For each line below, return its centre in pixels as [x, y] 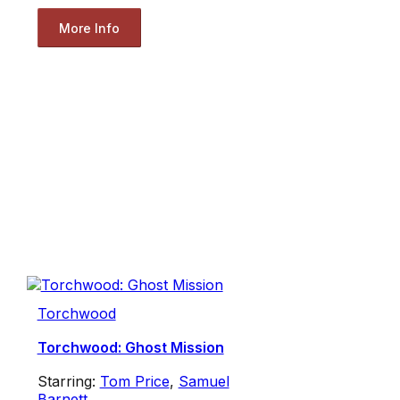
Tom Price [134, 382]
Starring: [68, 382]
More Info [89, 28]
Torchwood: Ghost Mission [130, 348]
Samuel [204, 382]
